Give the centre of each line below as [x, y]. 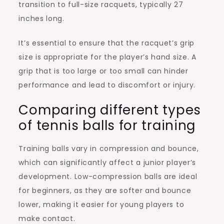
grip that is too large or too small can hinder [103, 71]
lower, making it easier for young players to [101, 204]
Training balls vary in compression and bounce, [109, 148]
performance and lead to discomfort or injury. [107, 85]
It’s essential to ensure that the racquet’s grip [107, 43]
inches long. [41, 18]
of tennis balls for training [107, 125]
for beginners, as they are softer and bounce [105, 190]
